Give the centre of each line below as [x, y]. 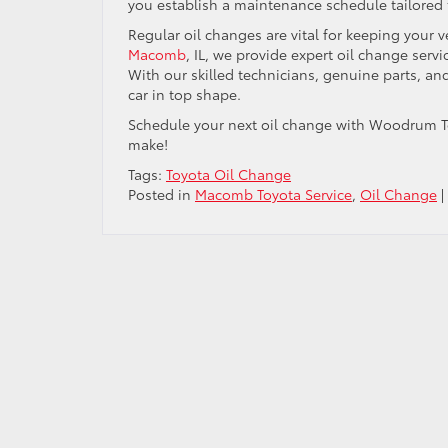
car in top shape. [188, 93]
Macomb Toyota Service [273, 193]
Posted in [161, 193]
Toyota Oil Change [228, 173]
